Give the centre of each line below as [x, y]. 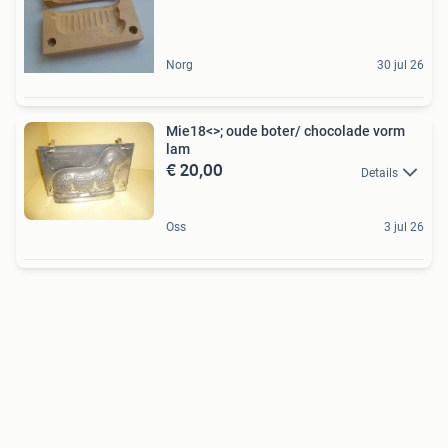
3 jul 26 [404, 226]
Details [379, 172]
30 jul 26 [400, 65]
